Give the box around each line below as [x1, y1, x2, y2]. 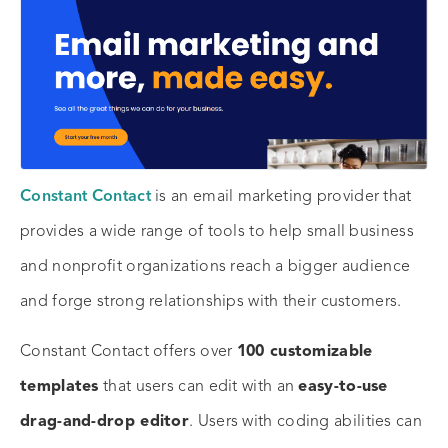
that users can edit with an [98, 378, 299, 395]
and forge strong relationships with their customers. [20, 293, 406, 310]
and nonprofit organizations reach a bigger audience [20, 258, 411, 275]
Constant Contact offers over [20, 343, 237, 360]
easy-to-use [298, 378, 388, 395]
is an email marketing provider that [155, 188, 412, 205]
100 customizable [236, 343, 373, 360]
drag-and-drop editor [20, 413, 190, 430]
